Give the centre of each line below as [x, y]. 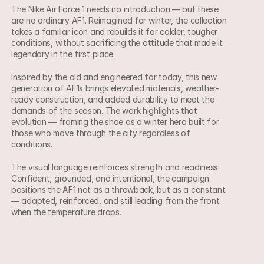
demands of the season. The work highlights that [104, 110]
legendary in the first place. [63, 54]
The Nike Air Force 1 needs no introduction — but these [115, 9]
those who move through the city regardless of [101, 133]
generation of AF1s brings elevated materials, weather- [115, 88]
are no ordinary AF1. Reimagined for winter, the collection [119, 20]
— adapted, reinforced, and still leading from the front [115, 201]
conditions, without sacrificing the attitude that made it [117, 43]
